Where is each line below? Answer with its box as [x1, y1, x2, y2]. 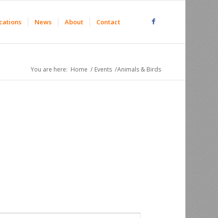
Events [94, 65, 112, 73]
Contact [96, 18, 120, 26]
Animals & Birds [117, 65, 161, 73]
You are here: [30, 65, 68, 73]
